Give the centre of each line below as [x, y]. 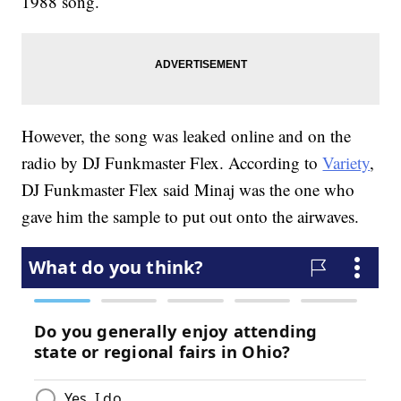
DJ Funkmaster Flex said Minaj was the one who [188, 190]
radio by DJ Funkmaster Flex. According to [172, 163]
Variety [346, 163]
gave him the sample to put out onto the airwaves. [191, 217]
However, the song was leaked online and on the [187, 136]
